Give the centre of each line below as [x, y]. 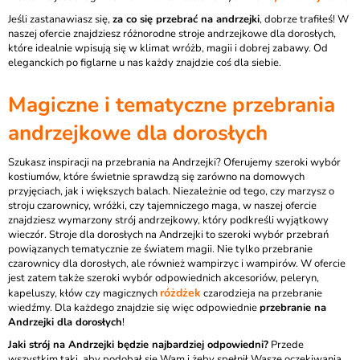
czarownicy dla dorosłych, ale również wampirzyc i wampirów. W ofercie [177, 264]
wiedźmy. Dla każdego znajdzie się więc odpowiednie [134, 308]
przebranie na [293, 308]
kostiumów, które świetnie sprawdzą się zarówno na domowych [156, 177]
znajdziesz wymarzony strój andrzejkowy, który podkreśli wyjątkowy [168, 220]
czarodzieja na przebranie [262, 293]
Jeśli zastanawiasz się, [60, 19]
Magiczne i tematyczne [120, 105]
